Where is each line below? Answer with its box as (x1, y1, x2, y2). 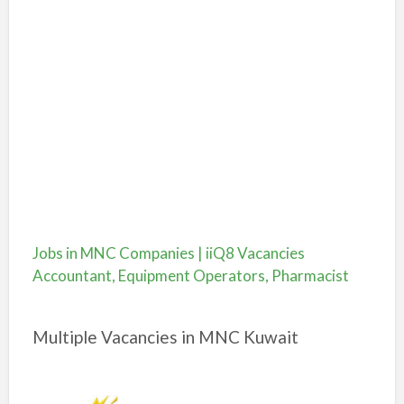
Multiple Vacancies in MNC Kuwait (32, 326, 298, 347)
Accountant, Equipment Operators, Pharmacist (32, 266, 349, 285)
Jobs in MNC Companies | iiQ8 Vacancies (32, 243, 305, 262)
